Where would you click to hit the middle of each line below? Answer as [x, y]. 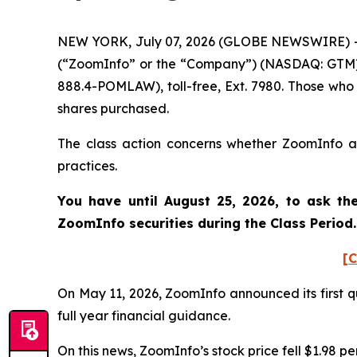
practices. [89, 166]
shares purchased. [115, 108]
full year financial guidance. [147, 316]
